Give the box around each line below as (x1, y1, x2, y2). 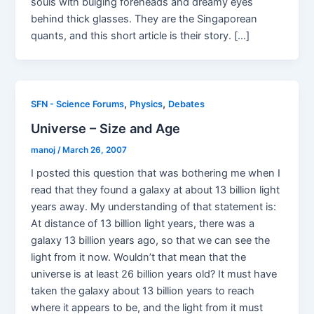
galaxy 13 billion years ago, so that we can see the (31, 233, 271, 247)
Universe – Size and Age (31, 121, 181, 137)
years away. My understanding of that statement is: (31, 200, 277, 213)
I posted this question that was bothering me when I (31, 166, 281, 179)
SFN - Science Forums (31, 99, 125, 110)
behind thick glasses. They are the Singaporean (31, 13, 258, 26)
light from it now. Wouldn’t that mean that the (31, 250, 247, 264)
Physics (130, 99, 163, 110)
